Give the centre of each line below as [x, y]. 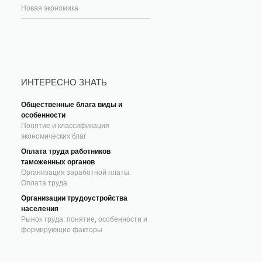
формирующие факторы [62, 230]
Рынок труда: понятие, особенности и [84, 219]
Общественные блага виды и [72, 105]
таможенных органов [58, 162]
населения [40, 209]
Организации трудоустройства [74, 198]
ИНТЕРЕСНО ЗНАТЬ [64, 82]
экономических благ [54, 136]
